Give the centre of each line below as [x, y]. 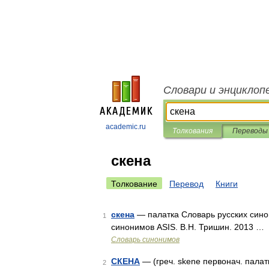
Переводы [250, 131]
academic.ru [126, 127]
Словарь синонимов [145, 240]
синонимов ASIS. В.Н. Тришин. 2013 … [188, 227]
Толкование [134, 184]
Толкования [192, 131]
